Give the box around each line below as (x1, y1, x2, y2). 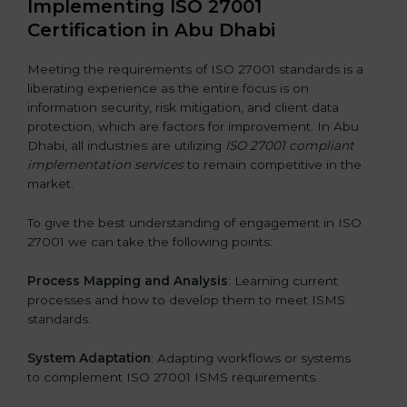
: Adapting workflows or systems (151, 350, 351, 365)
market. (27, 176, 74, 192)
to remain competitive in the (184, 157, 362, 173)
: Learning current (228, 273, 338, 288)
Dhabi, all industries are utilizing (27, 138, 225, 154)
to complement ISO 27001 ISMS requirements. (27, 369, 318, 384)
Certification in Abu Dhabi (27, 19, 275, 42)
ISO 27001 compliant (225, 138, 354, 154)
